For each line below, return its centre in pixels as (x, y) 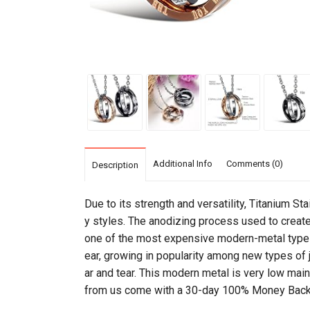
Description (115, 165)
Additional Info (183, 163)
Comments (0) (255, 163)
